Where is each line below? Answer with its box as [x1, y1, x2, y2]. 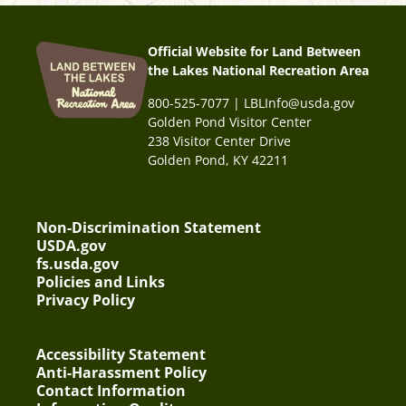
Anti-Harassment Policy [36, 362, 207, 383]
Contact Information [36, 381, 186, 401]
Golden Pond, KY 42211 [147, 150, 288, 169]
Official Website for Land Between [147, 43, 361, 61]
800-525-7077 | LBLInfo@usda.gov [147, 93, 354, 111]
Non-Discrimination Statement [36, 217, 261, 238]
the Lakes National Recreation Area [147, 62, 369, 80]
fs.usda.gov [36, 254, 119, 275]
